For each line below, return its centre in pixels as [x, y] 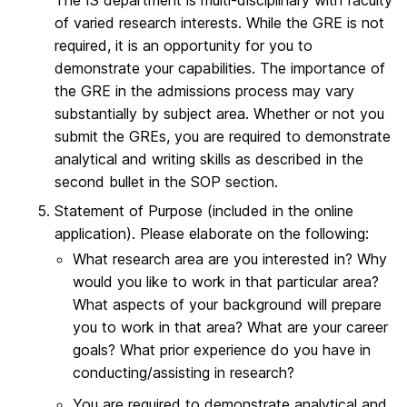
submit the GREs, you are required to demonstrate [223, 137]
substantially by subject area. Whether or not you [219, 114]
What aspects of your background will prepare [227, 304]
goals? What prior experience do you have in [222, 349]
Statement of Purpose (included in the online [204, 210]
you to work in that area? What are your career [230, 327]
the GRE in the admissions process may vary [204, 91]
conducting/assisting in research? [184, 372]
